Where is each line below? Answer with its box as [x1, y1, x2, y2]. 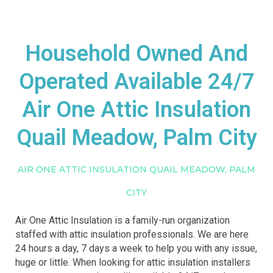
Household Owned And [25, 41, 248, 66]
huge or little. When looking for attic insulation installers [15, 257, 250, 268]
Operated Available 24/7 [18, 69, 255, 94]
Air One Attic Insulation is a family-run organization [15, 214, 230, 226]
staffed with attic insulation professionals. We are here [15, 229, 249, 240]
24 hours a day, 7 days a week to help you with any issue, [15, 243, 257, 254]
